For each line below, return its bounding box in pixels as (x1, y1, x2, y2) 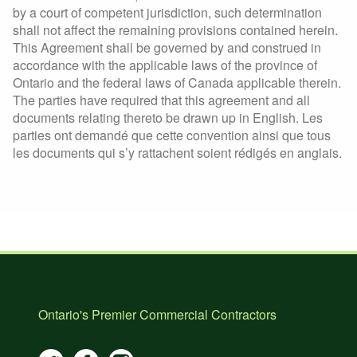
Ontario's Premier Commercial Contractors (38, 305, 277, 324)
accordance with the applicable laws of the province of (13, 56, 317, 75)
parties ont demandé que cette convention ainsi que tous (13, 126, 331, 145)
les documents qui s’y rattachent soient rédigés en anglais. (13, 143, 342, 163)
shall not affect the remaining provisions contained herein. (13, 21, 338, 40)
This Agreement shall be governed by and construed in (13, 38, 321, 57)
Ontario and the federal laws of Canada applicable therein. (13, 73, 341, 92)
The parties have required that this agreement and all (13, 91, 310, 110)
